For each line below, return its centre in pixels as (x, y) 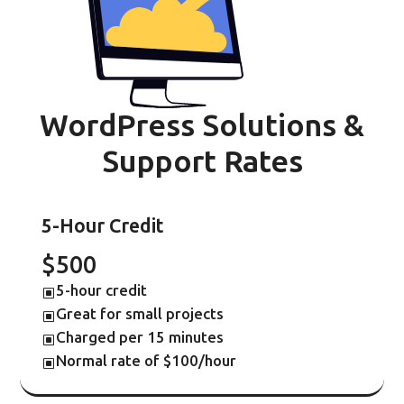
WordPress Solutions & (202, 126)
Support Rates (202, 162)
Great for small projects (140, 314)
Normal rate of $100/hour (147, 361)
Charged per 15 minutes (140, 338)
